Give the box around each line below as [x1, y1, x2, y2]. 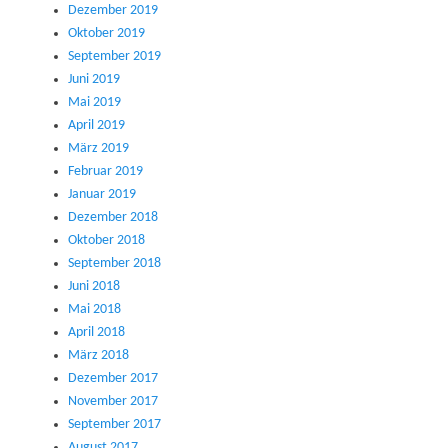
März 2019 [68, 141, 129, 157]
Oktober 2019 [68, 26, 145, 42]
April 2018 [68, 325, 125, 341]
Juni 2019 [68, 72, 120, 88]
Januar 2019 [68, 187, 136, 203]
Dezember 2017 [68, 371, 158, 387]
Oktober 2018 [68, 233, 145, 249]
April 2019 [68, 118, 125, 134]
